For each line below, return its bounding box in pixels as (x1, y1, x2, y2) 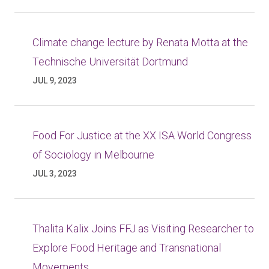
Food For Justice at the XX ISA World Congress (32, 129, 252, 142)
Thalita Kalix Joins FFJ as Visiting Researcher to (32, 222, 254, 235)
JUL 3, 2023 (32, 169, 77, 178)
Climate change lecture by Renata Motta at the (32, 36, 248, 49)
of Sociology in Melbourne (32, 148, 154, 161)
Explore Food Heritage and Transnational (32, 241, 221, 254)
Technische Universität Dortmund (32, 55, 188, 68)
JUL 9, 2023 (32, 76, 77, 85)
